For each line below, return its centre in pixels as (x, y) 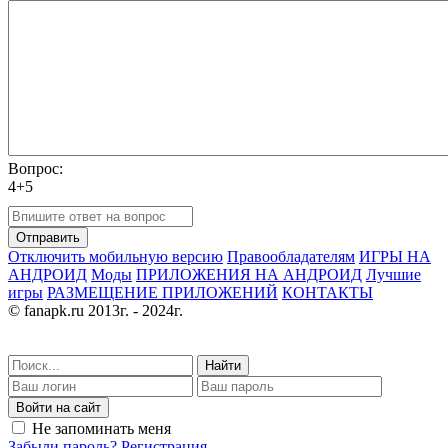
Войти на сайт (58, 407)
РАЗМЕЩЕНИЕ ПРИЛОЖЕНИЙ (162, 292)
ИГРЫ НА (395, 256)
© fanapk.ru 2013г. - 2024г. (95, 310)
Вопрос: (35, 168)
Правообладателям (291, 256)
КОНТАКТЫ (327, 292)
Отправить (48, 237)
